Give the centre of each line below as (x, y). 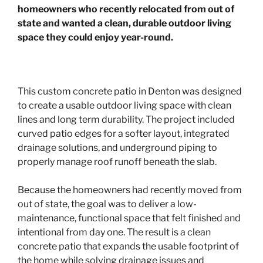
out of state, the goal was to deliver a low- (107, 204)
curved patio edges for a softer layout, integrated (124, 133)
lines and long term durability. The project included (126, 119)
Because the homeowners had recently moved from (130, 190)
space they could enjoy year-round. (95, 37)
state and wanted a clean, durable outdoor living (124, 23)
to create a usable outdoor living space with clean (124, 105)
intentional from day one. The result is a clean (114, 232)
